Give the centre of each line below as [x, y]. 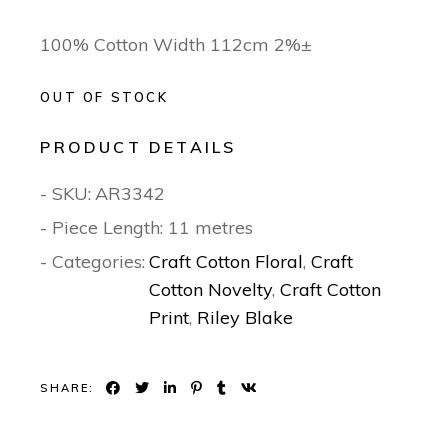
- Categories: [93, 261]
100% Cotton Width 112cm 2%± [176, 44]
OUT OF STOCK [104, 96]
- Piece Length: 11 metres [147, 227]
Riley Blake [245, 317]
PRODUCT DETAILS [138, 146]
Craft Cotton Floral [226, 261]
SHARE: [67, 388]
